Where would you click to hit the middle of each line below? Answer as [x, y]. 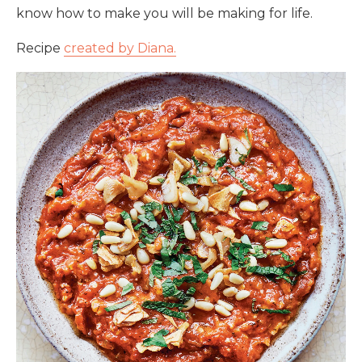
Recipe [40, 48]
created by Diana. [120, 48]
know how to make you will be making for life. [164, 14]
